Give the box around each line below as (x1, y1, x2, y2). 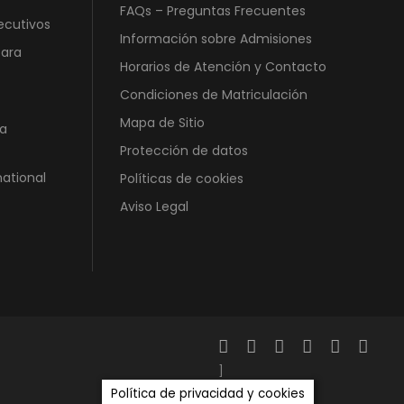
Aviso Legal (120, 197, 188, 216)
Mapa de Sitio (120, 114, 205, 133)
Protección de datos (120, 142, 248, 161)
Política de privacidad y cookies (111, 385, 305, 402)
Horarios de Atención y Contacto (120, 58, 326, 77)
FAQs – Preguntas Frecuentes (120, 2, 306, 21)
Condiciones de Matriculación (120, 86, 308, 105)
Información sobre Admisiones (120, 30, 312, 49)
